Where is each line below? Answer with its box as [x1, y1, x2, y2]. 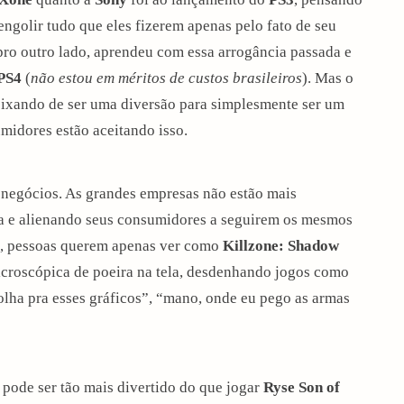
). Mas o [302, 69, 353, 87]
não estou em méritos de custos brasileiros [31, 69, 302, 87]
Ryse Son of [263, 378, 340, 396]
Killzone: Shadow [223, 236, 339, 254]
